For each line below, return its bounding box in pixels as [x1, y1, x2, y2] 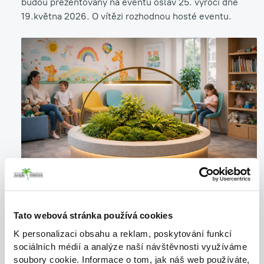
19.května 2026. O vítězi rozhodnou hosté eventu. [21, 11, 232, 22]
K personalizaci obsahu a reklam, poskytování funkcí [14, 228, 232, 239]
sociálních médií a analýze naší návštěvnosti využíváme [14, 241, 247, 252]
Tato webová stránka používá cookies [14, 210, 173, 221]
